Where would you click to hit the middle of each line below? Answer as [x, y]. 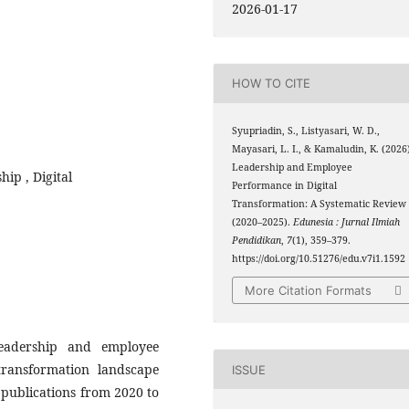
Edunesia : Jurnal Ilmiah [347, 221]
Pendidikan [257, 240]
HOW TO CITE [272, 84]
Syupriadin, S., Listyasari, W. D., [306, 130]
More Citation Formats [309, 291]
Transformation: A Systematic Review [320, 203]
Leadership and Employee [293, 167]
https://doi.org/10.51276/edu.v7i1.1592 [319, 258]
